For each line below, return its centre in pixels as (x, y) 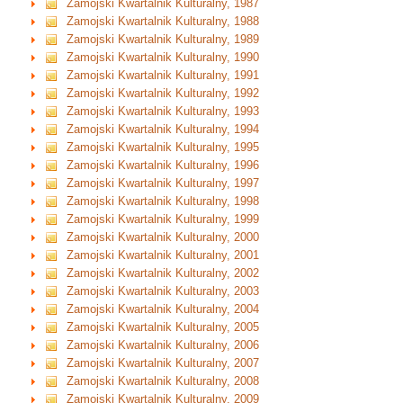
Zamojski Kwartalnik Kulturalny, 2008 (163, 381)
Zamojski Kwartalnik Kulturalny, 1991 (163, 76)
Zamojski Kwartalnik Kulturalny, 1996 (163, 166)
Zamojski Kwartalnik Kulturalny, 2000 (163, 237)
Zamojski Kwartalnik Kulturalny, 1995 (163, 148)
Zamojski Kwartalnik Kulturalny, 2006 (163, 345)
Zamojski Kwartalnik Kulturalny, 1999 (163, 219)
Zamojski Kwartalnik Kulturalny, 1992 (163, 94)
